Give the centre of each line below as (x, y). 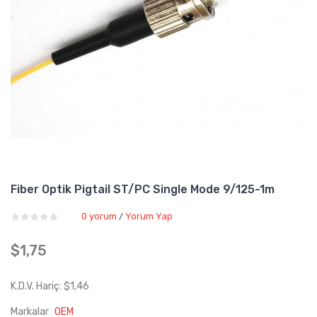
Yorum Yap (149, 216)
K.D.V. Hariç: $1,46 (50, 286)
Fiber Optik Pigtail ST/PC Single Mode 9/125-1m (143, 189)
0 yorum (99, 216)
